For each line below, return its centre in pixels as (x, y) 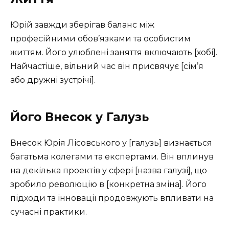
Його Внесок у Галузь (79, 117)
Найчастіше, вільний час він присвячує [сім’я (107, 66)
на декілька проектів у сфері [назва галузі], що (109, 170)
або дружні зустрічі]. (53, 80)
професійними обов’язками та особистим (100, 38)
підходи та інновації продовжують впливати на (112, 198)
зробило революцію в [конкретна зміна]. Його (108, 184)
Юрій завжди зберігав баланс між (82, 25)
